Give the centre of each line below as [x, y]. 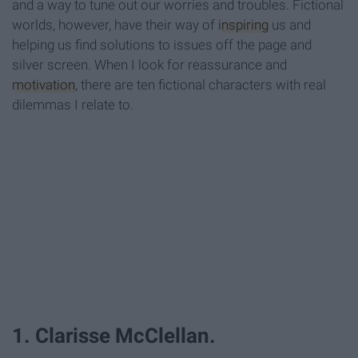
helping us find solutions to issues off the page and [162, 45]
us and [290, 25]
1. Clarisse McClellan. [114, 335]
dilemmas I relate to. [73, 105]
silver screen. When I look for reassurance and [149, 65]
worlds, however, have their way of [115, 25]
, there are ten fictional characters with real [201, 85]
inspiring [243, 25]
